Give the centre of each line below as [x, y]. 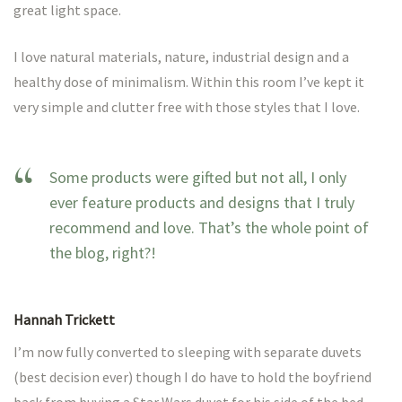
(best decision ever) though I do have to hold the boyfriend [192, 376]
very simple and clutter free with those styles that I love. [187, 106]
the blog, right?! [103, 252]
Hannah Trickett [64, 319]
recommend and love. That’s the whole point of [209, 227]
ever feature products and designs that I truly [202, 202]
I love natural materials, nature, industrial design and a [181, 56]
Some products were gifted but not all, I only [198, 177]
